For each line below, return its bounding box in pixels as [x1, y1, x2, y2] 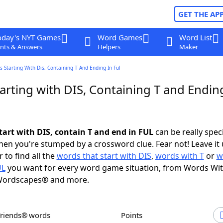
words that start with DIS [56, 150, 151, 161]
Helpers [97, 42, 120, 51]
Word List [179, 32, 212, 42]
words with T [155, 150, 204, 161]
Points [125, 210, 142, 220]
